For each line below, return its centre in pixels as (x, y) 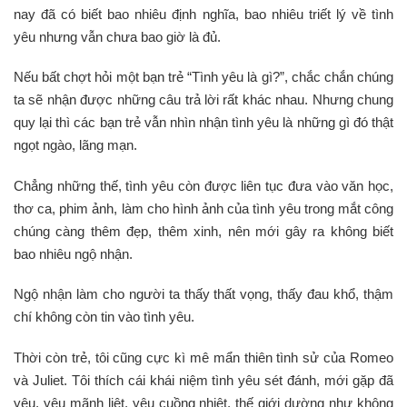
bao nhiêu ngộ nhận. (73, 253)
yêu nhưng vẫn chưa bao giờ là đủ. (117, 36)
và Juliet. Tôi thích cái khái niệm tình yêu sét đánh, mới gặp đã (203, 380)
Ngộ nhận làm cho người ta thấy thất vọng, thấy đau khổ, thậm (203, 294)
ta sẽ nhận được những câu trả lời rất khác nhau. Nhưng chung (203, 99)
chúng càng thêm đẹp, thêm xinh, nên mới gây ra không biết (203, 231)
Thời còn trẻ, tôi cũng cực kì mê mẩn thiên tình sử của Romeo (203, 357)
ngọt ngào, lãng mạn (74, 145)
